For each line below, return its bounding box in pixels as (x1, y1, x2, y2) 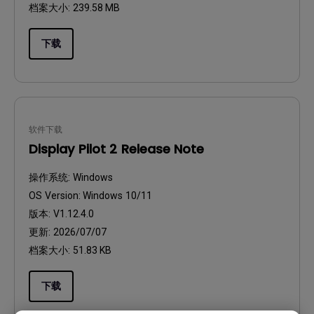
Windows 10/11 (83, 190, 152, 201)
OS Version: (29, 190, 83, 201)
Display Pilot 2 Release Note (29, 140, 204, 158)
